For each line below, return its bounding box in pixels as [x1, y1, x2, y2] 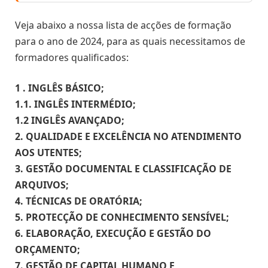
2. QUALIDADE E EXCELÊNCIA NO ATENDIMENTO [15, 130, 242, 144]
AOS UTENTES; [15, 146, 82, 160]
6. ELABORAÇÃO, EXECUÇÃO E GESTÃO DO [15, 227, 211, 240]
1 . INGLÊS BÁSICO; [15, 81, 104, 95]
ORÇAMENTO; [15, 243, 80, 257]
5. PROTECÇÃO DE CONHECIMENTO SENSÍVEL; [15, 211, 229, 224]
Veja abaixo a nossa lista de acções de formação [15, 18, 232, 32]
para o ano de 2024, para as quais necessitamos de [15, 34, 245, 48]
